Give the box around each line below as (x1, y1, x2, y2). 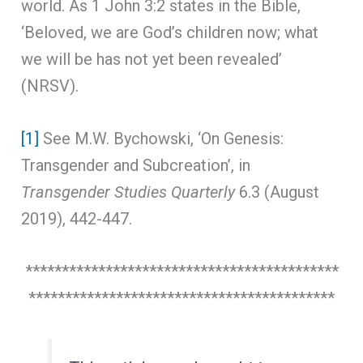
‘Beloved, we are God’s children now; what (21, 22, 319, 42)
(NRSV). (21, 75, 79, 96)
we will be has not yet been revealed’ (21, 49, 283, 69)
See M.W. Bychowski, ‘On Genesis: (39, 128, 284, 148)
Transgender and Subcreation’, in (21, 155, 251, 175)
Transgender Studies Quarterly (21, 181, 236, 202)
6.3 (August (235, 181, 320, 202)
